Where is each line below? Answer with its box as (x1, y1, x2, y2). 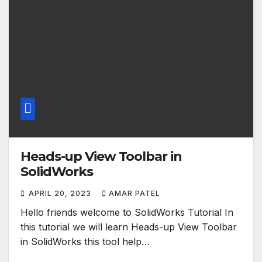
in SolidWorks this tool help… (20, 236, 150, 248)
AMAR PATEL (109, 189, 160, 198)
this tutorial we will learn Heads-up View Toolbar (20, 221, 237, 233)
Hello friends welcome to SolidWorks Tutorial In (20, 206, 233, 219)
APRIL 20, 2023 (29, 189, 94, 198)
